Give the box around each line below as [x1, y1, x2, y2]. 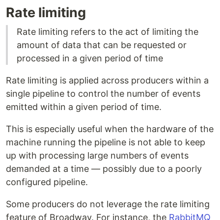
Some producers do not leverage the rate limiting [6, 199, 210, 210]
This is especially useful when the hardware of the [6, 124, 214, 135]
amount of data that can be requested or [17, 40, 187, 51]
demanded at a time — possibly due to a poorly [6, 164, 202, 174]
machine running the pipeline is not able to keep [6, 137, 205, 148]
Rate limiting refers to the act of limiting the [17, 27, 198, 37]
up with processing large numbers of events [6, 150, 189, 161]
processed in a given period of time [17, 53, 163, 64]
